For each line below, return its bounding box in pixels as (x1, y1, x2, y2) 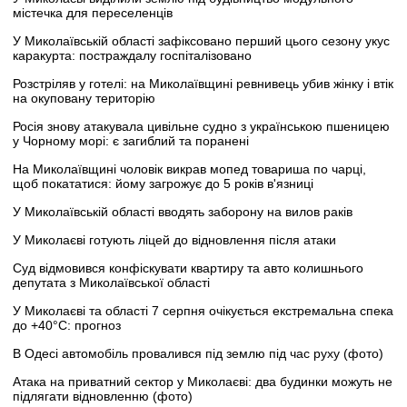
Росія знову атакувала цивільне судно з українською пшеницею (13, 118, 390, 134)
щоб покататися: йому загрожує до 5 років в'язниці (13, 175, 313, 191)
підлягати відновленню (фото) (13, 388, 193, 403)
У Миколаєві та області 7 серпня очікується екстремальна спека (13, 303, 393, 318)
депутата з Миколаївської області (13, 274, 210, 290)
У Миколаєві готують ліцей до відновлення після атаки (13, 232, 336, 247)
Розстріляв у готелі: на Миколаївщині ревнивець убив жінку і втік (13, 75, 393, 91)
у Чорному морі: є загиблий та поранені (13, 133, 249, 148)
